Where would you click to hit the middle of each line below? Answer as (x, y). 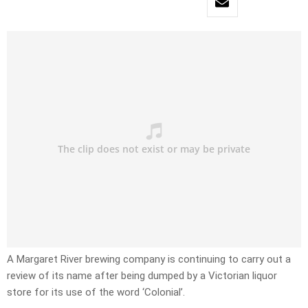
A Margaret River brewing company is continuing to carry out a (149, 260)
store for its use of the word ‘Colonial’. (96, 293)
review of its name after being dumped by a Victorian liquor (142, 276)
